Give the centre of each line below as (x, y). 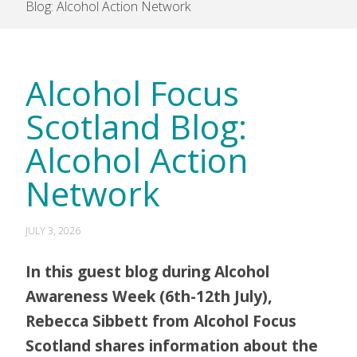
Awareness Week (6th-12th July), (149, 296)
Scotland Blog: (136, 126)
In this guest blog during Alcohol (147, 271)
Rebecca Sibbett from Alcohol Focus (161, 321)
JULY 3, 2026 (53, 231)
